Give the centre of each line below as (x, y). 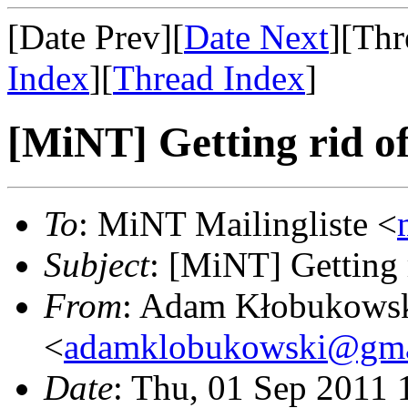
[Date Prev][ (96, 37)
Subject (97, 264)
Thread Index (209, 78)
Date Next (256, 37)
